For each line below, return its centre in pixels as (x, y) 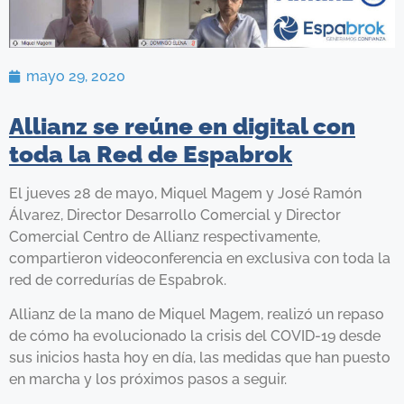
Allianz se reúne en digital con (182, 126)
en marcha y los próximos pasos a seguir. (148, 379)
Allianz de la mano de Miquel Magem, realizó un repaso (197, 314)
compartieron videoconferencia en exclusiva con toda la (200, 258)
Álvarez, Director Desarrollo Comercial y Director (175, 215)
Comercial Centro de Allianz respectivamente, (165, 236)
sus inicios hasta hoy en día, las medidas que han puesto (200, 357)
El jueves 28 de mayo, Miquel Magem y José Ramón (185, 193)
